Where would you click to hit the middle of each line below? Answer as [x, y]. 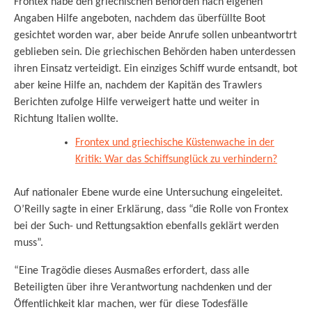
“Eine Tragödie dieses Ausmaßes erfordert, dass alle [132, 271]
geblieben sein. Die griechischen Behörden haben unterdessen [155, 53]
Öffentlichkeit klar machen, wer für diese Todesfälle [131, 305]
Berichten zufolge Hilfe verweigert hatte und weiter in [136, 103]
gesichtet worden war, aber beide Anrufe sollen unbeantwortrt [155, 36]
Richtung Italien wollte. [68, 119]
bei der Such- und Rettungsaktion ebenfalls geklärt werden [146, 227]
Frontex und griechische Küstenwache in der [175, 143]
